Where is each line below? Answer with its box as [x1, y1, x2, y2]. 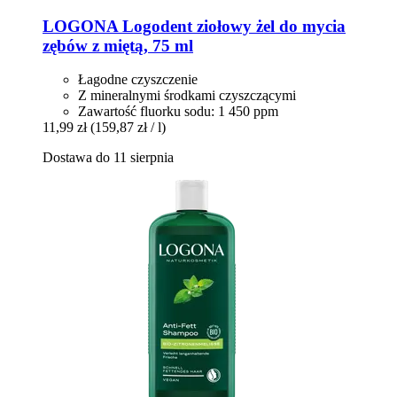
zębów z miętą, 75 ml [43, 35, 193, 55]
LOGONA [43, 16, 118, 35]
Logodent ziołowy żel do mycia [118, 16, 346, 35]
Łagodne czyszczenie [78, 72, 198, 88]
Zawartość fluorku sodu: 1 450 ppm [78, 104, 278, 120]
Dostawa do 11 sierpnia [43, 150, 174, 166]
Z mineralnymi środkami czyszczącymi [78, 88, 296, 104]
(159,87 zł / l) [90, 120, 166, 136]
